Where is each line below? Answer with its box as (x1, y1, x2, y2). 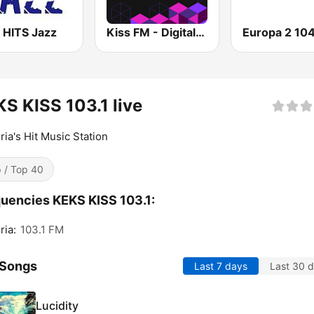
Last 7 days (194, 260, 247, 273)
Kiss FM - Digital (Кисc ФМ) (196, 25, 205, 40)
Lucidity (36, 298, 78, 313)
